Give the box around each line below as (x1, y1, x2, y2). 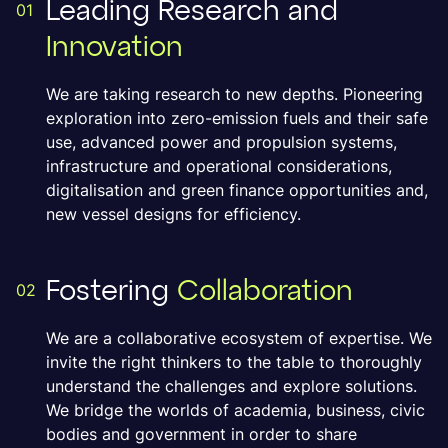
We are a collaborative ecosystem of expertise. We (46, 328, 432, 348)
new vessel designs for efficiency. (46, 204, 301, 224)
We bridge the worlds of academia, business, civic (46, 400, 425, 420)
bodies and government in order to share (46, 424, 357, 444)
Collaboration (177, 278, 353, 306)
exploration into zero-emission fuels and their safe (46, 108, 428, 128)
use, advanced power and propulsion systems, (46, 132, 397, 152)
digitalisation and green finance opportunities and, (46, 180, 428, 200)
